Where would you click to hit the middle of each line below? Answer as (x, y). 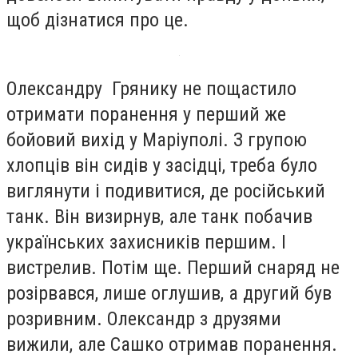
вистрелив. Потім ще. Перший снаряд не (173, 268)
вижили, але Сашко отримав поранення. (172, 344)
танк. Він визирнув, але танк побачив (159, 217)
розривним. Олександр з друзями (144, 319)
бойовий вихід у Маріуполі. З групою (157, 140)
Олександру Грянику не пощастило (151, 89)
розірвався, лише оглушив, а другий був (169, 293)
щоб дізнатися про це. (97, 20)
